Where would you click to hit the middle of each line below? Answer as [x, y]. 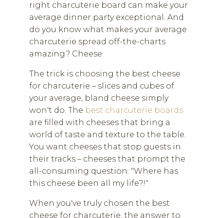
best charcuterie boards [134, 110]
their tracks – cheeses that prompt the [107, 159]
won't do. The [57, 110]
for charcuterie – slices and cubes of [102, 86]
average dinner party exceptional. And [107, 17]
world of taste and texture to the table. [108, 135]
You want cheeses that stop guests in [105, 147]
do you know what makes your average [108, 29]
